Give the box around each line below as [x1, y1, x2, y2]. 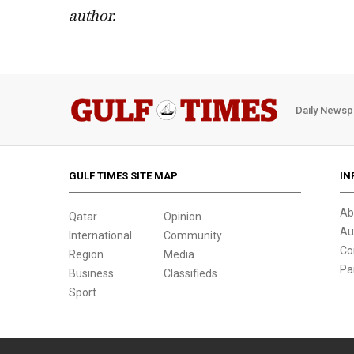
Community [164, 229, 222, 242]
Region [69, 248, 104, 261]
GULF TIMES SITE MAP [69, 170, 178, 182]
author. [69, 10, 116, 25]
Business [69, 267, 114, 280]
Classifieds [164, 267, 217, 280]
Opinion [164, 210, 201, 223]
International [69, 229, 132, 242]
